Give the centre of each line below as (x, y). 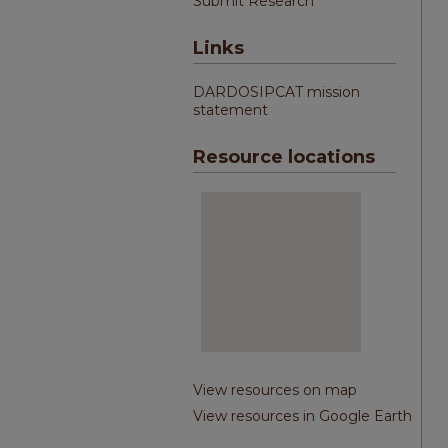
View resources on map (275, 390)
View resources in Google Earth (302, 416)
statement (230, 110)
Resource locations (284, 157)
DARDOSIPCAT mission (276, 92)
